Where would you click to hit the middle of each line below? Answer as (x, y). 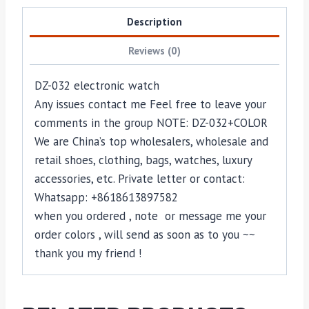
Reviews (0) (154, 51)
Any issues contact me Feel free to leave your (150, 104)
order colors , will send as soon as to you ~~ (147, 234)
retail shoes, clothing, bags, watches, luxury (143, 160)
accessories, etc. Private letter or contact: (140, 178)
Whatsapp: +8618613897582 (106, 197)
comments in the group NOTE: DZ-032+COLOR (151, 122)
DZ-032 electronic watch (97, 85)
